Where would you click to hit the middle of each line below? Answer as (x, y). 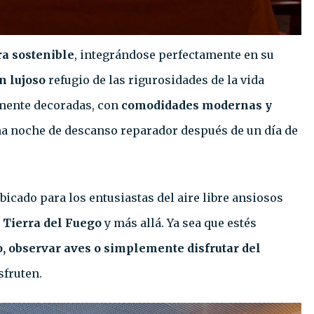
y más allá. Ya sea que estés (180, 223)
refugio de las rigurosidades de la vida (155, 80)
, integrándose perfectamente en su (174, 54)
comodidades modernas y (195, 105)
